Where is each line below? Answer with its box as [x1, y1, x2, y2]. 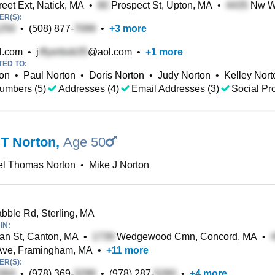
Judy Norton [158, 70, 211, 80]
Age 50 [63, 134, 106, 150]
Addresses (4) [58, 83, 119, 94]
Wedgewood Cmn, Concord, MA [114, 231, 257, 242]
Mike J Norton [89, 160, 149, 170]
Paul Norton [23, 70, 76, 80]
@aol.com [88, 47, 132, 57]
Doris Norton [89, 70, 144, 80]
